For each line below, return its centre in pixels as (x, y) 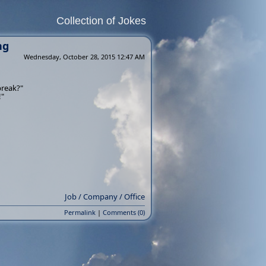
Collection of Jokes (101, 21)
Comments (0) (124, 212)
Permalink (80, 212)
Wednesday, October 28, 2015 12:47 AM (84, 57)
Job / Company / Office (105, 197)
